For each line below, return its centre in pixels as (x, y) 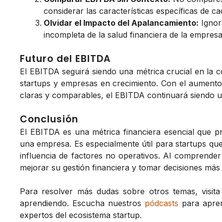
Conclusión (49, 119)
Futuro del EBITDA (65, 58)
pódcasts (162, 203)
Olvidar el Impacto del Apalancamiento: (121, 23)
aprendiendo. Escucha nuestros (83, 203)
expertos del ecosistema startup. (81, 215)
